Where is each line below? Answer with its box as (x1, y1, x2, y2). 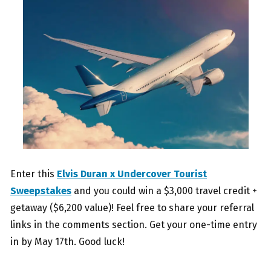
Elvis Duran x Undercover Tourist (57, 168, 207, 180)
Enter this (10, 168, 57, 180)
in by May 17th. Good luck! (10, 235, 125, 247)
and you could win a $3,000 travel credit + (71, 184, 257, 197)
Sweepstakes (10, 184, 71, 197)
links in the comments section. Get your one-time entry (10, 218, 257, 230)
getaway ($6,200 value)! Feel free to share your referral (10, 201, 254, 214)
